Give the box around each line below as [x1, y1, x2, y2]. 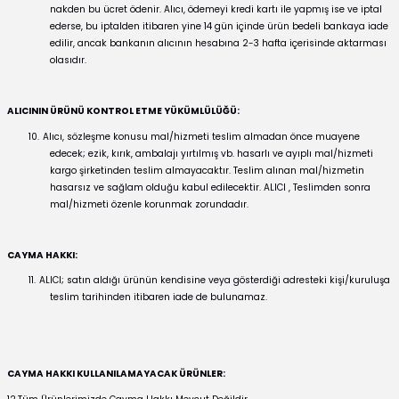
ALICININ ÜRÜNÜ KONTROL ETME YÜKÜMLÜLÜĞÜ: [7, 103, 240, 118]
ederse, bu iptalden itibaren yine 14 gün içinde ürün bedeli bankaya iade [50, 19, 388, 33]
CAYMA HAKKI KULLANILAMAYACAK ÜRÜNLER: [7, 367, 225, 381]
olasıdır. [50, 53, 86, 67]
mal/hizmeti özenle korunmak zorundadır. [50, 197, 248, 211]
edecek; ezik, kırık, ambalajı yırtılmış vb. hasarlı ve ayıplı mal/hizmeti [50, 146, 373, 160]
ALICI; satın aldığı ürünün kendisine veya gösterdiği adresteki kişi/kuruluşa [39, 273, 390, 288]
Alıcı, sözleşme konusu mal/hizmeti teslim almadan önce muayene [43, 129, 360, 143]
